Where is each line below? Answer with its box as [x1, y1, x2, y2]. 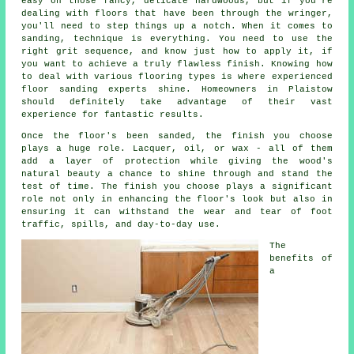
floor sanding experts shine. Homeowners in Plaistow [21, 85, 333, 95]
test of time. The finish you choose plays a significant [21, 182, 333, 192]
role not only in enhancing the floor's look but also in [21, 194, 333, 205]
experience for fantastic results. [21, 110, 205, 120]
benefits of [269, 254, 333, 264]
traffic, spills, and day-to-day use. [21, 220, 221, 230]
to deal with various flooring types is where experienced [21, 72, 333, 82]
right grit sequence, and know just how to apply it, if [21, 47, 333, 57]
